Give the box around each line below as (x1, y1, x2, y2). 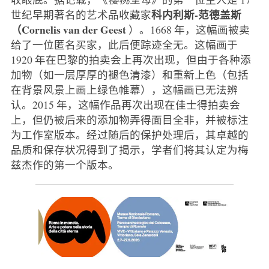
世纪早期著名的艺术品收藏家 (10, 7, 151, 22)
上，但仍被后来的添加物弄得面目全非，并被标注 (10, 112, 249, 127)
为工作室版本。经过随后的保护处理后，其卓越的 (10, 127, 249, 142)
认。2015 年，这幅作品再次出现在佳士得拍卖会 (10, 97, 240, 112)
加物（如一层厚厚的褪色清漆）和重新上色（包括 (10, 67, 249, 82)
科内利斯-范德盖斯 (151, 6, 241, 22)
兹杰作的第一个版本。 (10, 157, 119, 172)
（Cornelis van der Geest (10, 21, 128, 37)
